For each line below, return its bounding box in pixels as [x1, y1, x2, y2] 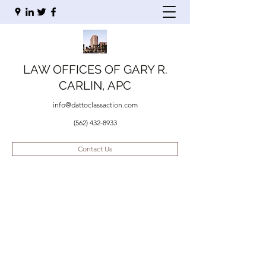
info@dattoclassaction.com [52, 100, 138, 109]
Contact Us [78, 144, 112, 153]
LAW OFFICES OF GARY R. [23, 62, 167, 77]
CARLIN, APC [59, 78, 131, 93]
